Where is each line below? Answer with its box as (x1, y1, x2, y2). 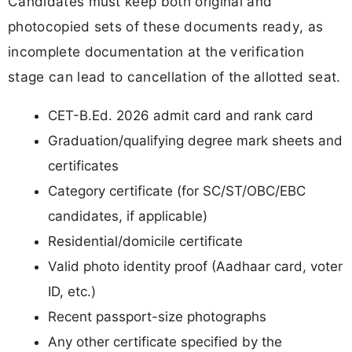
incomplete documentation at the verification (8, 42, 305, 60)
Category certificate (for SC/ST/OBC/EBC (48, 182, 306, 199)
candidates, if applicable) (48, 207, 207, 224)
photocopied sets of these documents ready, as (8, 17, 324, 35)
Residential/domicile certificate (48, 233, 243, 249)
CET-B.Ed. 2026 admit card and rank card (48, 107, 313, 123)
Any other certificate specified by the (48, 333, 282, 350)
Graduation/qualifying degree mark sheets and (48, 132, 343, 148)
